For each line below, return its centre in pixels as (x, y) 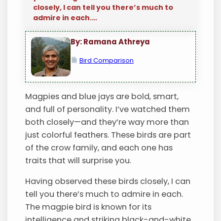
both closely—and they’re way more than (107, 122)
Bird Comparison (107, 60)
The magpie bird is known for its (89, 207)
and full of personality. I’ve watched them (108, 110)
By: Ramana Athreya (110, 42)
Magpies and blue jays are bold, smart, (102, 97)
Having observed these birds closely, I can (108, 182)
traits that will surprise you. (78, 161)
